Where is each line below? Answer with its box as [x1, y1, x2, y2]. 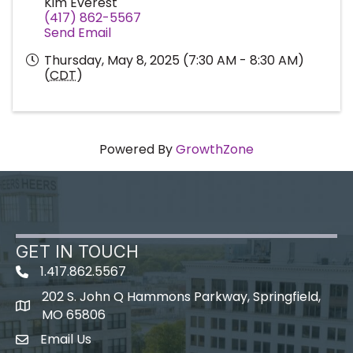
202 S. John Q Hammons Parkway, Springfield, [42, 288, 321, 307]
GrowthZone [176, 140, 254, 159]
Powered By [99, 140, 176, 159]
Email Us [40, 330, 91, 349]
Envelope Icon [15, 333, 102, 351]
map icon [15, 299, 73, 318]
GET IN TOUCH [16, 241, 139, 262]
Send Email [44, 24, 111, 43]
